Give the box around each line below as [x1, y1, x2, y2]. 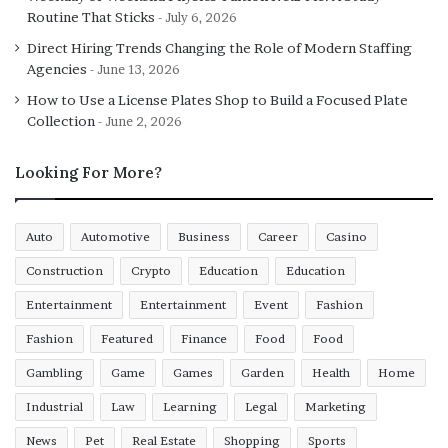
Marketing [305, 398, 366, 414]
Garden [241, 364, 284, 380]
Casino [326, 228, 367, 244]
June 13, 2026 [97, 61, 180, 77]
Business [178, 228, 230, 244]
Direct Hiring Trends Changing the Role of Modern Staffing [27, 39, 412, 56]
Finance [181, 330, 227, 346]
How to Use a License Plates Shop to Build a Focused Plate [27, 91, 408, 108]
